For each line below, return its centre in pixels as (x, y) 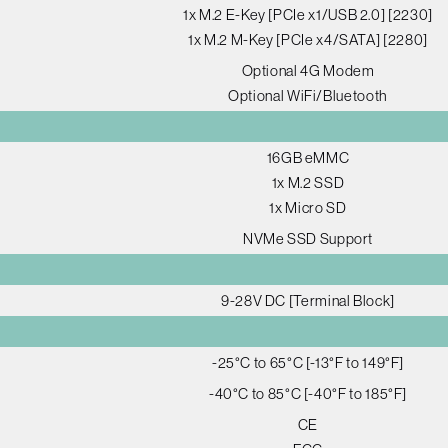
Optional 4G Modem (308, 70)
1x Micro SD (308, 207)
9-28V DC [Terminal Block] (308, 300)
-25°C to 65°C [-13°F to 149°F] (308, 362)
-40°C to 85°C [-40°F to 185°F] (308, 393)
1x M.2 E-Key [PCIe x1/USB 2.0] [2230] (308, 14)
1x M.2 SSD (308, 182)
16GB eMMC (308, 157)
